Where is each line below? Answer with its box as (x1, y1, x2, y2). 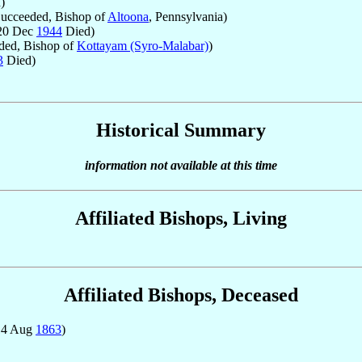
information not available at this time (85, 158, 277, 173)
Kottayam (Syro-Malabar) (77, 38, 208, 53)
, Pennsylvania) (149, 9, 227, 23)
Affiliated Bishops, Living (75, 208, 287, 229)
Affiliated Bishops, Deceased (64, 284, 298, 306)
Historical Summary (96, 119, 266, 141)
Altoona (107, 9, 149, 23)
